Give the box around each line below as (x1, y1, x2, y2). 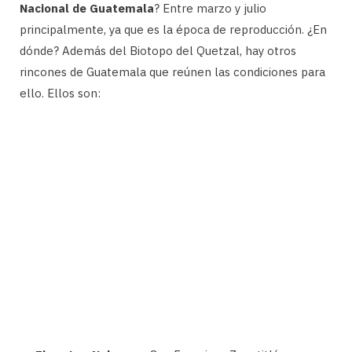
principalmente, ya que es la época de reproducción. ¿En (20, 21, 327, 37)
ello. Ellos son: (20, 85, 101, 101)
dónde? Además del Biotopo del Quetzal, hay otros (20, 42, 296, 58)
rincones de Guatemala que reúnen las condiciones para (20, 64, 325, 79)
